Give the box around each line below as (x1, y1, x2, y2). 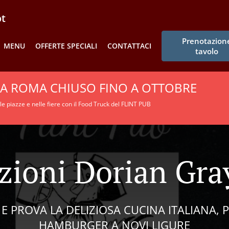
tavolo (195, 46, 218, 56)
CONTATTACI (107, 41, 152, 51)
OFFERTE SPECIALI (35, 41, 98, 51)
